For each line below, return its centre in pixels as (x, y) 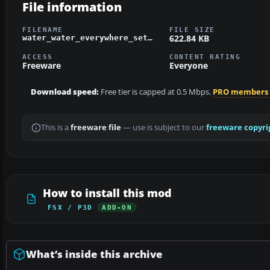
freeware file (96, 128)
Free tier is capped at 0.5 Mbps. (156, 92)
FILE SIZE (192, 29)
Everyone (188, 66)
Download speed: (65, 92)
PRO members (240, 92)
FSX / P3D (70, 208)
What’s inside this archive (94, 254)
